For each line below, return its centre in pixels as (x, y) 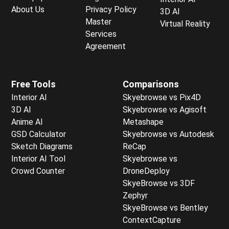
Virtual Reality (185, 24)
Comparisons (151, 84)
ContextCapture (152, 220)
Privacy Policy (111, 9)
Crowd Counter (38, 171)
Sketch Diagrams (42, 146)
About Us (28, 9)
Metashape (143, 122)
